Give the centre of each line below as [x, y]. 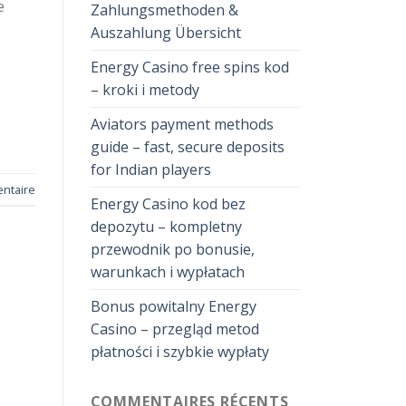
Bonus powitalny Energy [173, 307]
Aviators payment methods [182, 125]
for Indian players [150, 170]
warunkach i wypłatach [167, 272]
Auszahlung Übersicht [165, 33]
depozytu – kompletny [166, 227]
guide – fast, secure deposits [187, 147]
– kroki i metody [145, 90]
